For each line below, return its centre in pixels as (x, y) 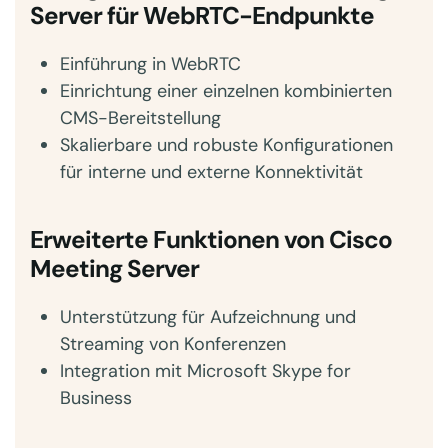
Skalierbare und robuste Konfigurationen (226, 145)
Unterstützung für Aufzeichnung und (208, 317)
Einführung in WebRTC (150, 64)
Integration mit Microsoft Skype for (205, 371)
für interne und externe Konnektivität (211, 172)
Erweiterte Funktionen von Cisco (211, 240)
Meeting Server (114, 269)
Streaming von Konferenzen (173, 344)
